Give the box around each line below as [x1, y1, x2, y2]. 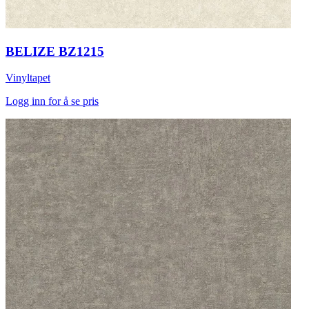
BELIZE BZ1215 [6, 43, 104, 59]
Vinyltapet [6, 72, 50, 84]
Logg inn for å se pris [6, 95, 99, 108]
